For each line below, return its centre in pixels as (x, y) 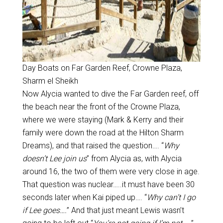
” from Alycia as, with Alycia (134, 159)
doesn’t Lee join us (54, 159)
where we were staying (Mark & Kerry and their (103, 120)
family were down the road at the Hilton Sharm (103, 133)
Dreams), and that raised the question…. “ (93, 146)
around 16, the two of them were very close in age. (111, 171)
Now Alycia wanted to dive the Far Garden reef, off (110, 94)
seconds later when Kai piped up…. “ (84, 197)
